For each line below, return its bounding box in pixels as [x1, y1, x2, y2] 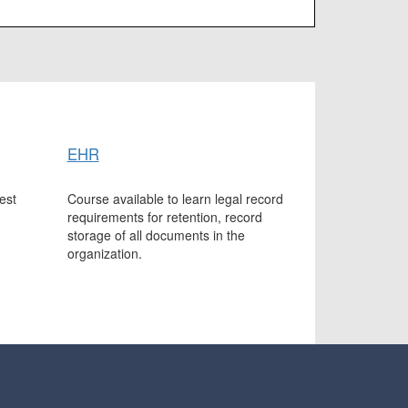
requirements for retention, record [66, 208, 262, 227]
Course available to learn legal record [66, 189, 283, 209]
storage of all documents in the [66, 226, 245, 245]
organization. [66, 244, 142, 263]
